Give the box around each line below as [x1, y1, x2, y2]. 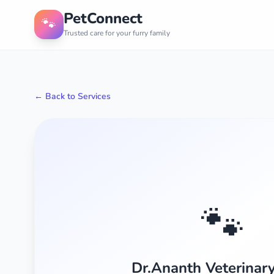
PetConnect [64, 9, 143, 28]
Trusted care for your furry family [64, 28, 170, 38]
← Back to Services [34, 91, 111, 102]
